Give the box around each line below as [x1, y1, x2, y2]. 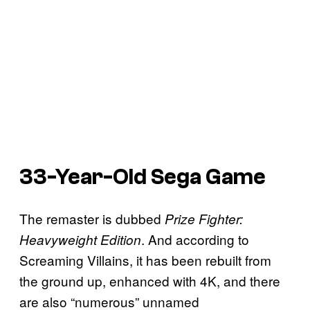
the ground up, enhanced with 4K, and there [19, 271, 280, 291]
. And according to [141, 230, 249, 249]
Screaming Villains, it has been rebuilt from [19, 250, 271, 270]
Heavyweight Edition [19, 230, 141, 249]
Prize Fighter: [165, 210, 243, 228]
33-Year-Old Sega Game [19, 164, 266, 190]
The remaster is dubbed [19, 209, 165, 228]
